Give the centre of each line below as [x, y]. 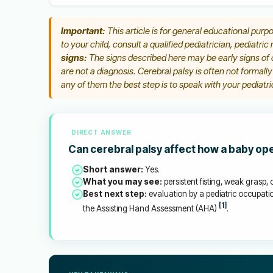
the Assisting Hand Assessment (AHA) [151, 208]
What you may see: [122, 182]
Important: [83, 31]
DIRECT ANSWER [101, 132]
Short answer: [113, 169]
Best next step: [115, 194]
